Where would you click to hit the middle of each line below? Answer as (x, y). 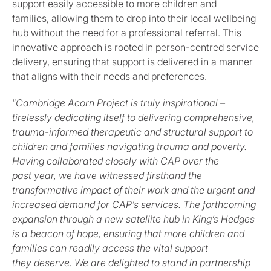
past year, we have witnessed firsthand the (107, 176)
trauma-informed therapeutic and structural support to (132, 132)
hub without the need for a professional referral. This (127, 33)
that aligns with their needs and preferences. (109, 77)
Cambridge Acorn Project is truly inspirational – (120, 103)
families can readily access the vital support (110, 248)
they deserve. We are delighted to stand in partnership (131, 263)
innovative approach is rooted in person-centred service (135, 47)
